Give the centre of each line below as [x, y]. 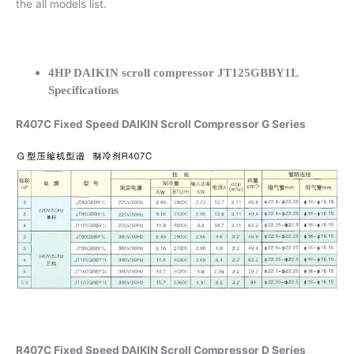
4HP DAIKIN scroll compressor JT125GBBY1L [173, 73]
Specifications [84, 90]
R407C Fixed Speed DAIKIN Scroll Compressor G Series [161, 124]
